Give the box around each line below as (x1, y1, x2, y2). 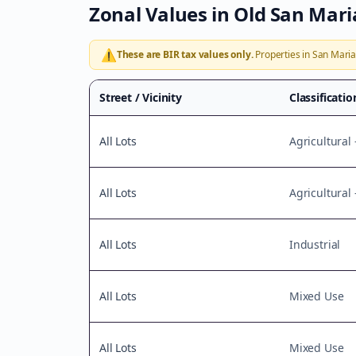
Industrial (289, 237, 341, 252)
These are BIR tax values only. (116, 48, 253, 61)
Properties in (253, 48, 312, 61)
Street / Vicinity (99, 90, 182, 105)
